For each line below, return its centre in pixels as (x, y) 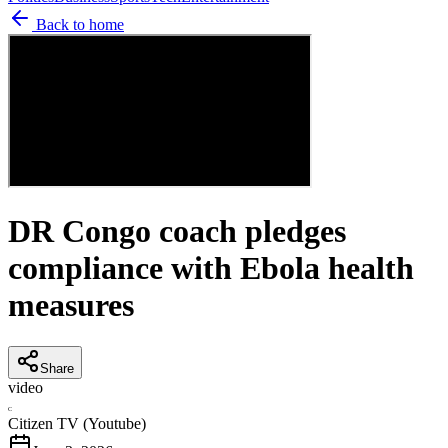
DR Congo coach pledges (177, 231)
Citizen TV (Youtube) (77, 423)
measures (71, 305)
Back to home (78, 24)
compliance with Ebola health (211, 268)
